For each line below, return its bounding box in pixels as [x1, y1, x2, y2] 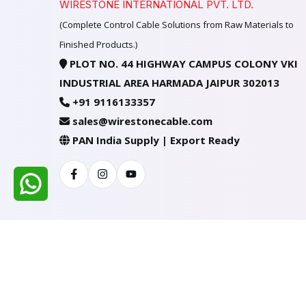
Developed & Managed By [59, 263, 179, 275]
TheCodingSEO [179, 263, 249, 275]
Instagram [107, 165, 156, 179]
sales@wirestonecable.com [72, 114, 212, 128]
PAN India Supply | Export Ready [72, 133, 240, 147]
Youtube [136, 165, 176, 179]
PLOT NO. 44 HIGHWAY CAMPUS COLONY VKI [67, 57, 298, 70]
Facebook [76, 165, 122, 179]
